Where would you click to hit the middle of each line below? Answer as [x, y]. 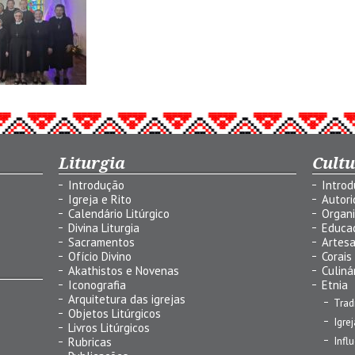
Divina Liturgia [104, 228]
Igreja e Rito [100, 199]
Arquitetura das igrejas [127, 299]
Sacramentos [101, 242]
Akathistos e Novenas [124, 271]
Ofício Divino [100, 256]
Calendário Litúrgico [119, 214]
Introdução [96, 185]
